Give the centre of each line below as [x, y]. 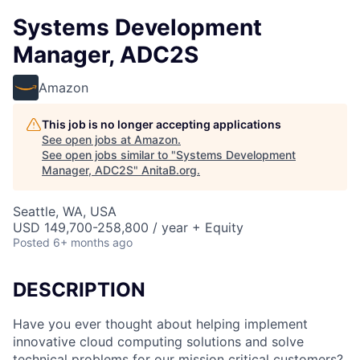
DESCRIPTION [79, 290]
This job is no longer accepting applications [162, 124]
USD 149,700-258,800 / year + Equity [128, 227]
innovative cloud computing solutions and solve [158, 341]
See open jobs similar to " [109, 155]
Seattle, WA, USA [65, 211]
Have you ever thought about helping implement [160, 323]
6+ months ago [93, 242]
